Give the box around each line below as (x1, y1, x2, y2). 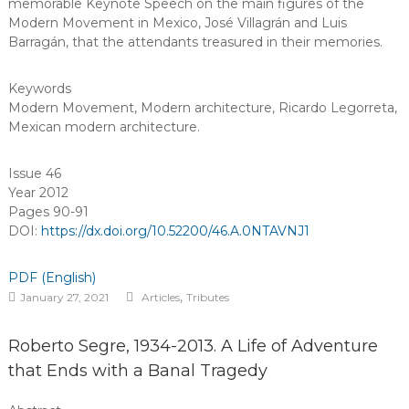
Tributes (185, 290, 229, 304)
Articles (141, 290, 180, 304)
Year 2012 (7, 184, 68, 201)
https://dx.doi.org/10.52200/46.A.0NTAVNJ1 (40, 223, 309, 239)
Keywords (7, 80, 71, 97)
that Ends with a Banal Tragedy (7, 361, 267, 381)
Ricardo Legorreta (278, 100, 394, 116)
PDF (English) (7, 269, 96, 286)
